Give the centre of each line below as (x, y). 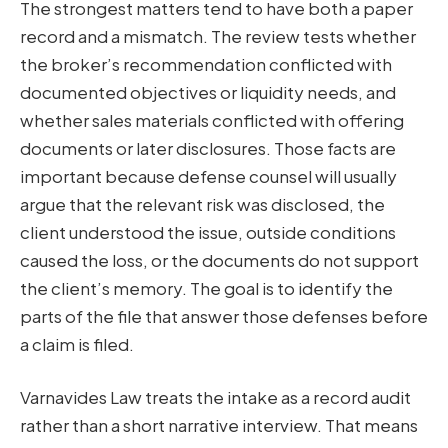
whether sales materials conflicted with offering (212, 119)
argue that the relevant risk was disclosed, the (202, 203)
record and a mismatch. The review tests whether (218, 35)
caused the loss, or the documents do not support (219, 259)
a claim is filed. (77, 343)
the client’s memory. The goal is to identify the (206, 287)
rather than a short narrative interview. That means (219, 425)
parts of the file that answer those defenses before (224, 315)
